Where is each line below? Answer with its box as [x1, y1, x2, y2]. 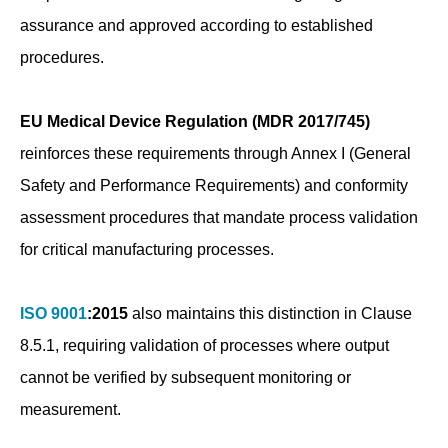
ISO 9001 [20, 305, 87, 323]
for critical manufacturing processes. [20, 241, 274, 259]
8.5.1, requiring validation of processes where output [20, 337, 389, 355]
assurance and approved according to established [20, 17, 373, 35]
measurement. [20, 401, 121, 419]
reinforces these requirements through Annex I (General [20, 145, 411, 163]
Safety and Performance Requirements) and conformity [20, 177, 408, 195]
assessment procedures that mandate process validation [20, 209, 418, 227]
